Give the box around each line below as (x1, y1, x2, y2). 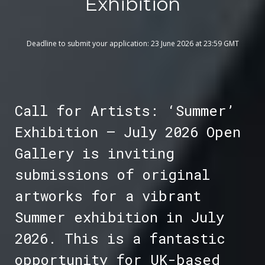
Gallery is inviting (14, 144, 174, 163)
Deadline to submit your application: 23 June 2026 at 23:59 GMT (26, 38, 239, 49)
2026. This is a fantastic (14, 229, 225, 248)
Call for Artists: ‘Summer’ (14, 101, 235, 121)
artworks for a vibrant (14, 186, 201, 206)
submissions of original (14, 165, 210, 185)
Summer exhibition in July (14, 208, 224, 227)
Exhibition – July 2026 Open (14, 122, 241, 142)
